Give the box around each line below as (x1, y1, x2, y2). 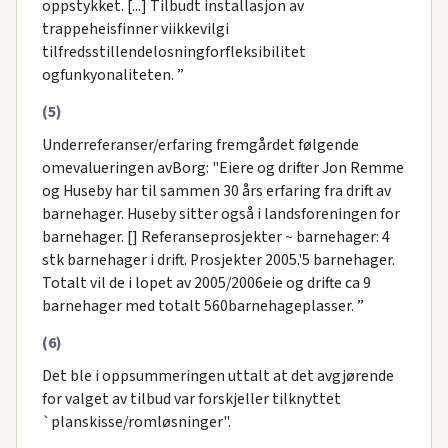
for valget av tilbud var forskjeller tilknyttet (41, 388, 341, 411)
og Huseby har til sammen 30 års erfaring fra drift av (41, 180, 391, 203)
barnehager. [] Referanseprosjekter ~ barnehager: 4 (41, 226, 390, 249)
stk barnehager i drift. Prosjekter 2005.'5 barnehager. (41, 249, 395, 272)
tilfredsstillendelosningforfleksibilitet (41, 41, 306, 64)
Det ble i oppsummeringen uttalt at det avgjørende (41, 365, 394, 388)
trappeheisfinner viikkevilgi (41, 18, 229, 41)
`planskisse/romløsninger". (41, 411, 231, 434)
